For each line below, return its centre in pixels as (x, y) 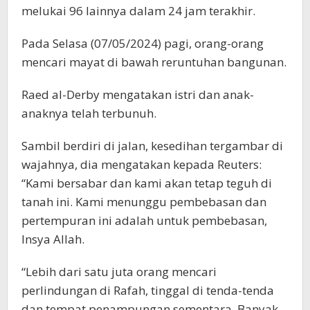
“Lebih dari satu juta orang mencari (119, 272)
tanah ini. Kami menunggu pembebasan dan (144, 202)
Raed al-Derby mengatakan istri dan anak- (138, 95)
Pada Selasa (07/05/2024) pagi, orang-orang (143, 44)
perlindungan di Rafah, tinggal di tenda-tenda (148, 291)
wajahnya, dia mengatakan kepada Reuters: (142, 165)
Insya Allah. (53, 239)
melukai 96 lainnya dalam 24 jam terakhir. (138, 11)
